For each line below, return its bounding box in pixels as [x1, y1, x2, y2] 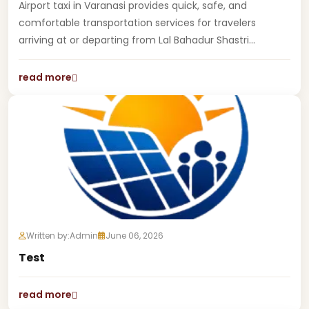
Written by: [26, 230, 70, 241]
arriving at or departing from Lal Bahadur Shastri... [19, 33, 255, 47]
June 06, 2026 [106, 230, 163, 241]
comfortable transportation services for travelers [19, 16, 256, 30]
